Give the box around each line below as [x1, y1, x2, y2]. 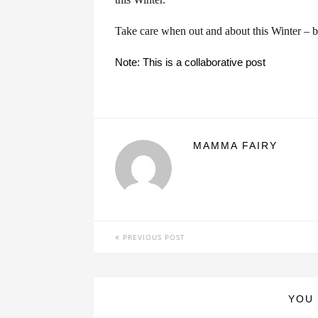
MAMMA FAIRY [193, 140, 278, 151]
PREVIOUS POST [120, 232, 185, 242]
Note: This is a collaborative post [115, 56, 265, 68]
